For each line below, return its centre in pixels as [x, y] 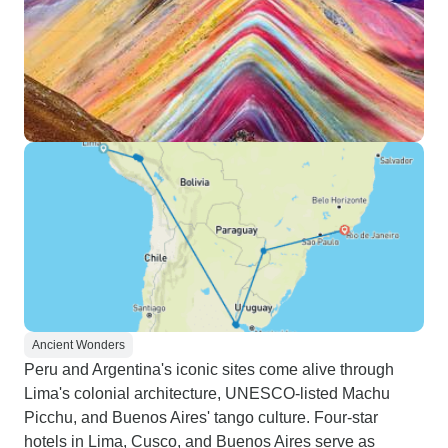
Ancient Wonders [78, 345]
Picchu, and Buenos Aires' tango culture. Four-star [201, 417]
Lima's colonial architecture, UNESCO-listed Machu [207, 393]
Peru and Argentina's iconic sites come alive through [209, 369]
